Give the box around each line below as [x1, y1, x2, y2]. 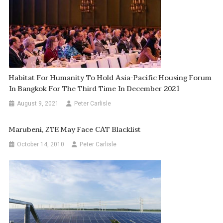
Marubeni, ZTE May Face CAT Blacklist [9, 123, 141, 135]
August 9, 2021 [17, 100, 59, 107]
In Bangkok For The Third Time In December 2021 [9, 83, 180, 95]
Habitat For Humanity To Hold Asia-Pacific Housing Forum [9, 72, 212, 84]
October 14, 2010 [17, 140, 65, 148]
